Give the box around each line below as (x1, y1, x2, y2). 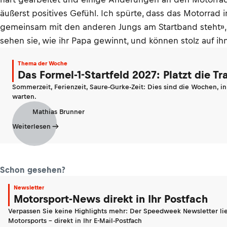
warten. (12, 93, 36, 100)
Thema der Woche (18, 60, 67, 66)
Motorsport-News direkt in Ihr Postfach (14, 193, 208, 205)
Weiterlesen (12, 123, 51, 130)
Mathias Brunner (32, 107, 85, 116)
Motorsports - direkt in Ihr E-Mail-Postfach (8, 217, 142, 224)
